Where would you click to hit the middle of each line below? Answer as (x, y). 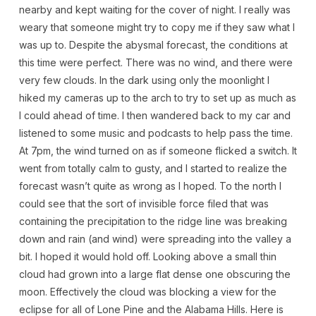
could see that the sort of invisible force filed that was (144, 203)
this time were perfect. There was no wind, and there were (156, 62)
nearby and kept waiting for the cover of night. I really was (154, 9)
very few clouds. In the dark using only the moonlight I (144, 80)
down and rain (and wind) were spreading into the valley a (155, 238)
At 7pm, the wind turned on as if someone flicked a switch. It (158, 150)
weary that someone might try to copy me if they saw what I (157, 27)
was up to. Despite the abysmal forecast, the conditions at (153, 44)
